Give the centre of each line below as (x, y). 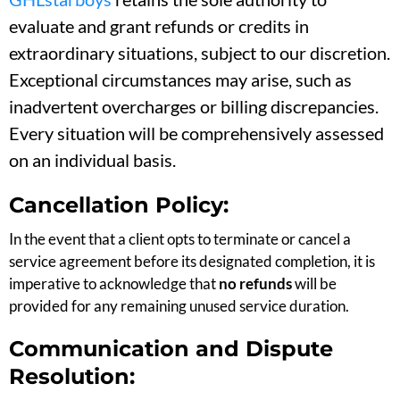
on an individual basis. (92, 159)
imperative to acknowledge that (114, 283)
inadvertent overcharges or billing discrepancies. (194, 106)
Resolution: (72, 376)
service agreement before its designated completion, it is (192, 261)
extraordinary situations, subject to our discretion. (200, 52)
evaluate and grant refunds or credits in (159, 25)
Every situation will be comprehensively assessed (196, 133)
